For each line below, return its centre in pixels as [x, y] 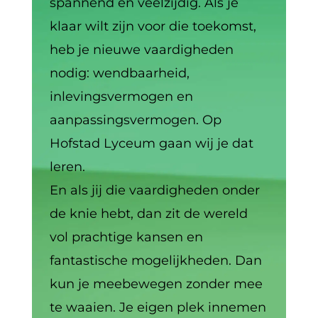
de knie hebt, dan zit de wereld [148, 213]
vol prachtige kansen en [126, 237]
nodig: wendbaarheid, [119, 73]
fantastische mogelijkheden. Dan [155, 260]
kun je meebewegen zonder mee [156, 284]
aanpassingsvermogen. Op [135, 120]
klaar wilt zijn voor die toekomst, [153, 26]
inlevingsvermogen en [121, 96]
